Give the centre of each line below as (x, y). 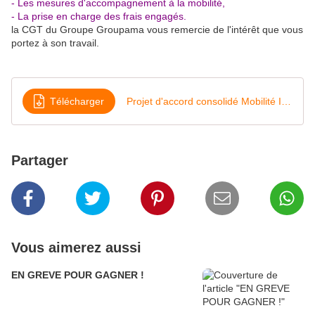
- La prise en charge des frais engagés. (99, 17)
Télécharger (77, 101)
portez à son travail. (55, 43)
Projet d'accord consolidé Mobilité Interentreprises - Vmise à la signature (286, 101)
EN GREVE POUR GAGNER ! (78, 275)
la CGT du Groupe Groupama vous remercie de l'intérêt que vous (157, 30)
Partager (40, 161)
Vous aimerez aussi (76, 248)
